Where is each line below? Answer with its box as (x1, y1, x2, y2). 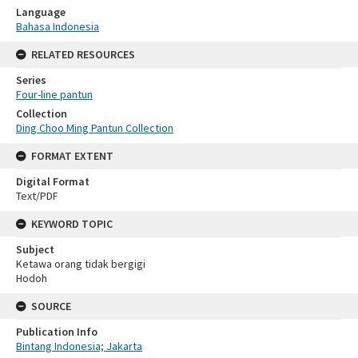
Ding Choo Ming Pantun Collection (16, 120, 173, 135)
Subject (16, 241, 54, 257)
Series (16, 72, 46, 87)
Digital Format (16, 173, 89, 189)
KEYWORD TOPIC (31, 216, 113, 231)
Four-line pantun (16, 86, 93, 101)
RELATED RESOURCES (31, 46, 135, 62)
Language (16, 4, 66, 19)
